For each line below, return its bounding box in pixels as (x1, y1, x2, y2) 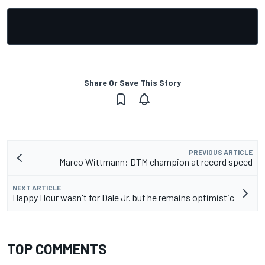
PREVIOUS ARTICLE (189, 148, 253, 157)
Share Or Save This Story (84, 77, 181, 88)
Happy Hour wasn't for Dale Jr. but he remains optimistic (12, 192, 234, 203)
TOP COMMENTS (7, 240, 106, 258)
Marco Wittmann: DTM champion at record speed (59, 156, 253, 168)
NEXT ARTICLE (12, 183, 61, 192)
